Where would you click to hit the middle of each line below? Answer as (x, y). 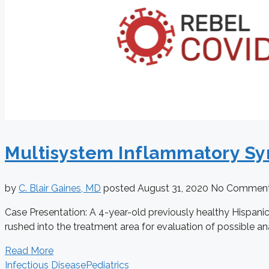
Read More (29, 251)
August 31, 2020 (174, 189)
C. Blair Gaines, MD (60, 189)
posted (120, 189)
